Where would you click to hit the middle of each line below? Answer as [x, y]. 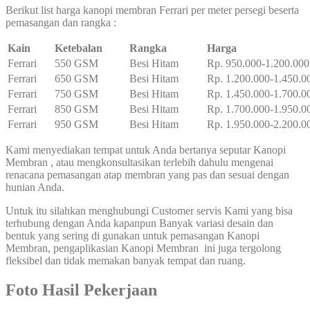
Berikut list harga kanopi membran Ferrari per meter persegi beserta [152, 10]
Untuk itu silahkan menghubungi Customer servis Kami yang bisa [149, 211]
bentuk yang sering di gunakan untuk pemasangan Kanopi [133, 236]
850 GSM [76, 109]
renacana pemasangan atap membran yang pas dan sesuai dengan [147, 175]
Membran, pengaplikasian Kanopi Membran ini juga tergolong [143, 248]
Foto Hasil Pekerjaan [81, 290]
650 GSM [76, 79]
